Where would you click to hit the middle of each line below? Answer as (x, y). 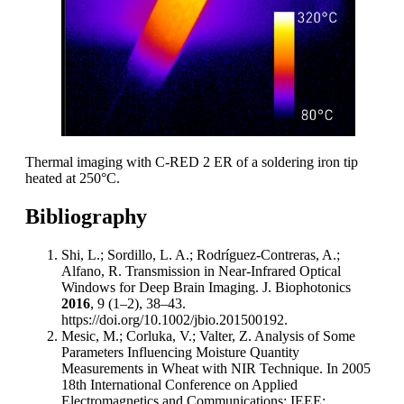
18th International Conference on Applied (179, 384)
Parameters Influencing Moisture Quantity (180, 352)
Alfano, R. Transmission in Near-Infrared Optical (201, 271)
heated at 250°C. (73, 178)
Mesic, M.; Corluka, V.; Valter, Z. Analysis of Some (208, 335)
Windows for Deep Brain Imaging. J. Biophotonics (206, 287)
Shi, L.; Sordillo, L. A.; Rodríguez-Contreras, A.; (201, 254)
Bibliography (86, 216)
